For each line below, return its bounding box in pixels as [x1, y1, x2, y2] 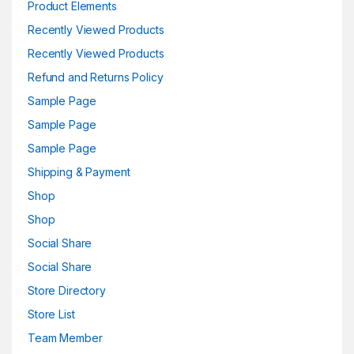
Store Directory [28, 284, 106, 297]
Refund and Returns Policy [28, 70, 164, 84]
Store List [28, 307, 75, 321]
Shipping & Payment [28, 165, 130, 179]
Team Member [28, 331, 103, 345]
